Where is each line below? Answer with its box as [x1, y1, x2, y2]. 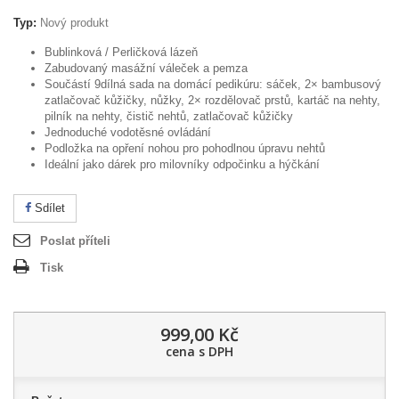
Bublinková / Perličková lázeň [45, 45, 198, 59]
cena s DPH [166, 343, 233, 360]
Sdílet [31, 201, 65, 215]
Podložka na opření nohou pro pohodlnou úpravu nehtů [45, 142, 325, 155]
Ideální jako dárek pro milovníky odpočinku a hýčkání [45, 158, 320, 171]
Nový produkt [40, 16, 109, 29]
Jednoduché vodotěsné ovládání [45, 126, 211, 139]
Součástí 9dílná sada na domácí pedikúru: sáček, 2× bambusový [45, 77, 381, 91]
